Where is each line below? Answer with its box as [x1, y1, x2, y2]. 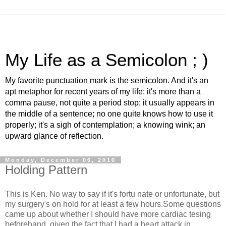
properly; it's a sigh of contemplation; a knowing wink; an [5, 121, 205, 129]
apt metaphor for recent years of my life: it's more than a [5, 87, 201, 96]
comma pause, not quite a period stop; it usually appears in [5, 98, 214, 107]
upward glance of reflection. [5, 132, 103, 140]
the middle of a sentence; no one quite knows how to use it [5, 109, 213, 118]
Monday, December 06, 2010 [5, 157, 116, 163]
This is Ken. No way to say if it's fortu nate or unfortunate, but [5, 189, 219, 198]
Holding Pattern [5, 163, 87, 177]
